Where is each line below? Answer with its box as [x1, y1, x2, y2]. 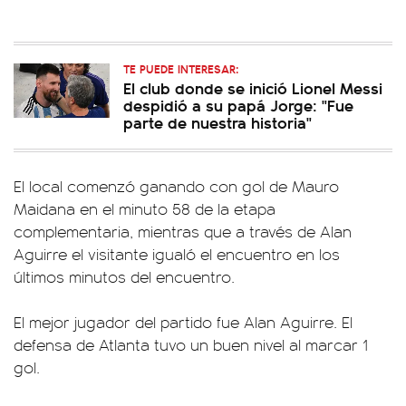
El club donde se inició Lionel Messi [123, 75, 382, 99]
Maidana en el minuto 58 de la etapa [14, 197, 275, 219]
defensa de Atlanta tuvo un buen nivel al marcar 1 [14, 333, 368, 355]
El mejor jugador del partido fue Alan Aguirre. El [14, 310, 353, 333]
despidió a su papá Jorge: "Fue [123, 92, 353, 116]
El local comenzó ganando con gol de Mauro [14, 174, 339, 197]
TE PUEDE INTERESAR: [123, 59, 238, 77]
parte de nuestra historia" [123, 110, 312, 133]
